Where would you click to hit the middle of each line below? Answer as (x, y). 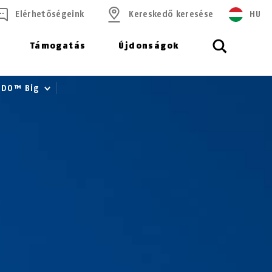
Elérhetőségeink (50, 14)
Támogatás (58, 46)
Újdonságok (149, 46)
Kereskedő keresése (171, 14)
